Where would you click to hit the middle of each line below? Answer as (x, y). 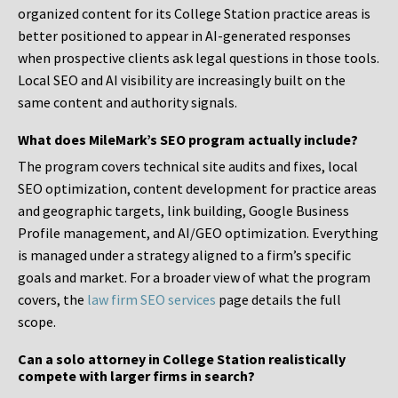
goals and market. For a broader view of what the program (194, 278)
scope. (37, 322)
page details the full (279, 300)
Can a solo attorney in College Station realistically (182, 359)
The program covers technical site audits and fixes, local (188, 167)
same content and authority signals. (127, 103)
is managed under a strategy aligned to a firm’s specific (184, 255)
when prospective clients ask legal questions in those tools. (199, 58)
